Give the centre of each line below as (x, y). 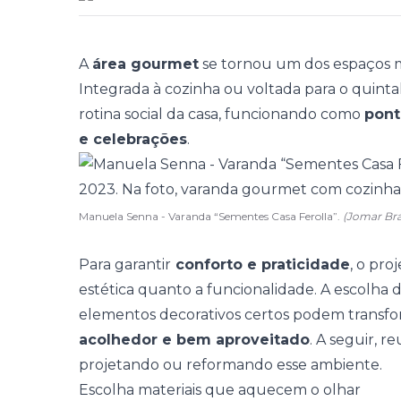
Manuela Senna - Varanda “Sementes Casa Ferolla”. (211, 216)
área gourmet (145, 64)
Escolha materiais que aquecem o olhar (220, 390)
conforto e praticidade (260, 264)
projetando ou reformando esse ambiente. (230, 365)
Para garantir (125, 264)
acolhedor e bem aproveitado (194, 340)
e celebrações (133, 139)
